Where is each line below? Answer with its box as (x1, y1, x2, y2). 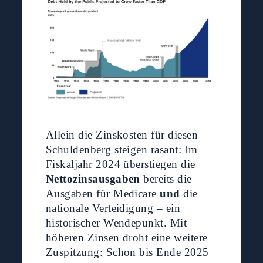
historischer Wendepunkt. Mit (45, 217, 187, 230)
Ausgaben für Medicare (45, 187, 160, 200)
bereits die (140, 173, 192, 186)
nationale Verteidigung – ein (45, 202, 181, 215)
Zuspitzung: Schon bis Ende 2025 (45, 246, 209, 259)
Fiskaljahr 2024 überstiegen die (45, 158, 195, 171)
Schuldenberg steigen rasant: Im (45, 143, 198, 156)
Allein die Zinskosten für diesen (45, 129, 198, 141)
